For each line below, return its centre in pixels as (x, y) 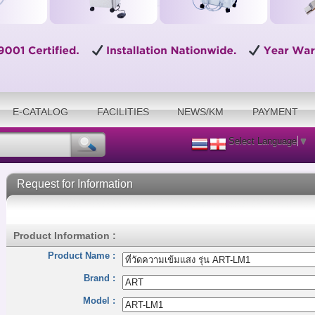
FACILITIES (123, 112)
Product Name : (82, 256)
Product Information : (65, 236)
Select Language (263, 141)
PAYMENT (275, 112)
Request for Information (75, 184)
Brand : (99, 278)
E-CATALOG (41, 112)
